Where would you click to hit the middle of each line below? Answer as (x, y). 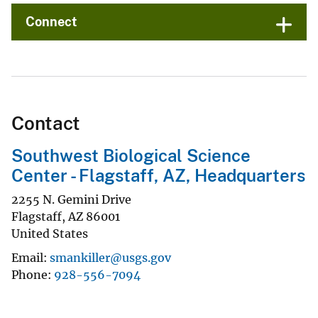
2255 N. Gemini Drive (71, 199)
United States (50, 233)
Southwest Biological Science (131, 156)
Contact (46, 124)
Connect (51, 22)
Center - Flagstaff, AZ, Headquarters (158, 176)
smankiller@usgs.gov (110, 257)
